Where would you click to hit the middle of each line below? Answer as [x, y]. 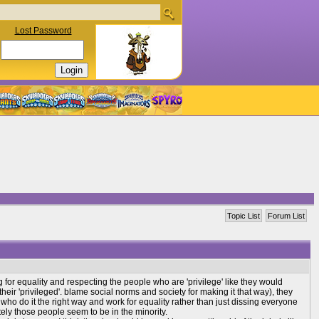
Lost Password [43, 31]
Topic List [244, 216]
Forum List [286, 216]
